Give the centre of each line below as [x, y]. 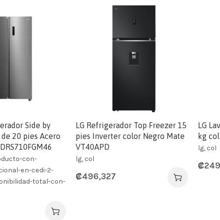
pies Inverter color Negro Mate [130, 136]
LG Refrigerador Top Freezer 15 [131, 125]
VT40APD [93, 147]
